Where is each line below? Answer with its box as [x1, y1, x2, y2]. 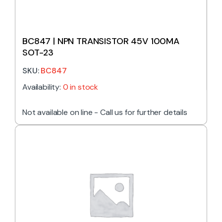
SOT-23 [22, 46, 54, 58]
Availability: [22, 81, 63, 92]
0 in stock [62, 81, 99, 92]
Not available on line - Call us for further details [22, 107, 187, 117]
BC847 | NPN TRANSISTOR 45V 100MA [22, 35, 179, 47]
